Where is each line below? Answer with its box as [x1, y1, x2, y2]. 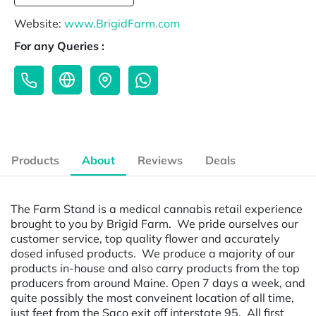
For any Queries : [14, 39, 104, 54]
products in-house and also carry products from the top [11, 260, 300, 275]
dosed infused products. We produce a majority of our [11, 245, 295, 260]
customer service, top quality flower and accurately [11, 231, 280, 245]
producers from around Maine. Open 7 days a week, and [11, 275, 305, 290]
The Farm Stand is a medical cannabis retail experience [11, 201, 303, 216]
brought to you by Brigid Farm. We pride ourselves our [11, 216, 298, 231]
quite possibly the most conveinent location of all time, [11, 290, 294, 305]
